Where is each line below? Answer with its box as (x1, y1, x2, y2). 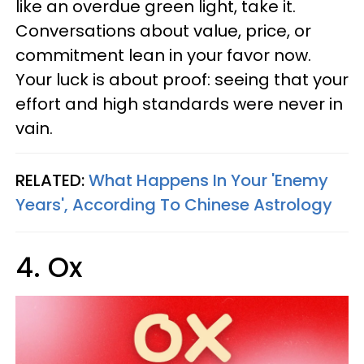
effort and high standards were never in (15, 93, 343, 115)
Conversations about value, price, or (15, 19, 311, 42)
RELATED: (15, 169, 89, 192)
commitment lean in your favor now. (15, 44, 311, 67)
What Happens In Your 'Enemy (89, 169, 328, 192)
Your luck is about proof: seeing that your (15, 68, 349, 91)
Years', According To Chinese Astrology (15, 193, 332, 216)
